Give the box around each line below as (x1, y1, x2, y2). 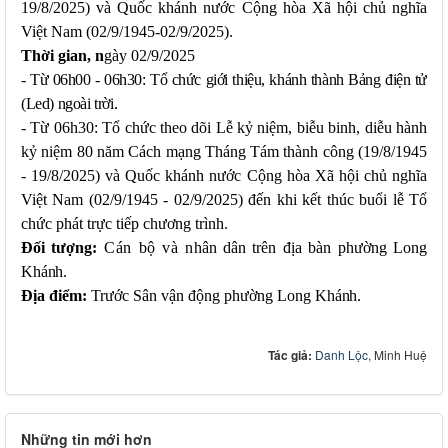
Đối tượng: (21, 238, 98, 256)
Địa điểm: (21, 286, 87, 304)
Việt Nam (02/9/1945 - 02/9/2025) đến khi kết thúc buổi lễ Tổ (21, 190, 427, 208)
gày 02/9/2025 (104, 46, 195, 64)
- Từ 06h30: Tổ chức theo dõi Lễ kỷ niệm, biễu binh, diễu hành (21, 118, 427, 136)
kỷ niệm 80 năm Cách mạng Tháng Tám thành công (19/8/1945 (21, 142, 427, 160)
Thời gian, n (21, 46, 104, 64)
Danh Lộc (315, 345, 368, 363)
